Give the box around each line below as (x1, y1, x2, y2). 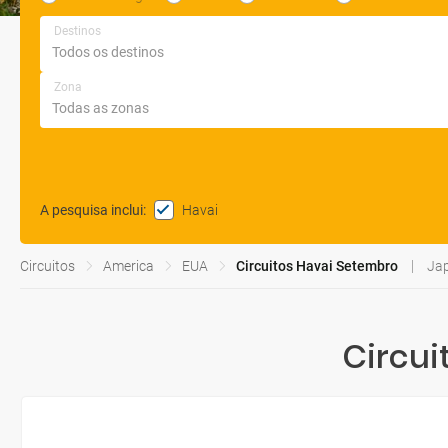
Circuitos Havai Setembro (236, 258, 398, 274)
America (103, 258, 154, 274)
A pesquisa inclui (40, 202, 143, 218)
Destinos (54, 24, 101, 38)
